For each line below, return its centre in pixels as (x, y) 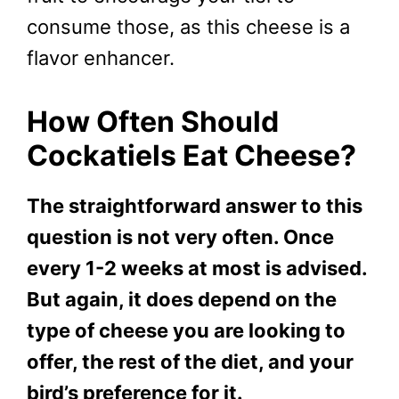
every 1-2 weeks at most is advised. (197, 269)
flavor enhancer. (101, 58)
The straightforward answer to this (195, 206)
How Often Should (153, 122)
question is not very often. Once (180, 237)
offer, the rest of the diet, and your (190, 362)
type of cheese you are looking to (186, 331)
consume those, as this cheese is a (188, 27)
